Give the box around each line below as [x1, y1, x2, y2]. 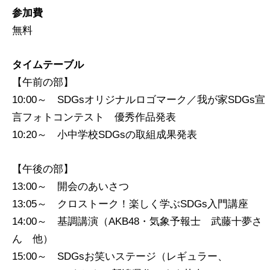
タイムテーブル [12, 59, 84, 71]
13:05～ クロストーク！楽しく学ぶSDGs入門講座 [12, 198, 248, 210]
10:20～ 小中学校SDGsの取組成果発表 [12, 129, 197, 141]
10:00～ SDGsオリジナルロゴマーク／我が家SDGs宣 [12, 94, 265, 106]
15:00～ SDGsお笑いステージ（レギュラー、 [12, 251, 228, 263]
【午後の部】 [12, 163, 74, 175]
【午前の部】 [12, 77, 74, 89]
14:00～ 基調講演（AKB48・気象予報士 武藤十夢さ [12, 216, 262, 228]
